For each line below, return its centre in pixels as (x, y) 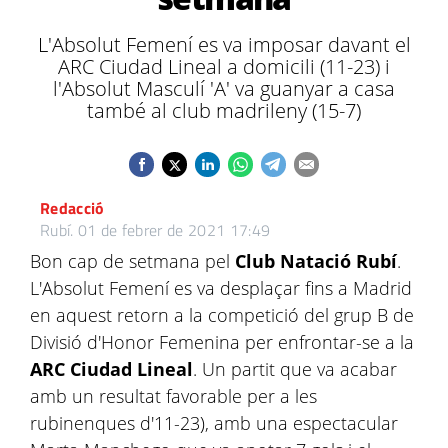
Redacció (72, 208)
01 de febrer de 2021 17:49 (174, 230)
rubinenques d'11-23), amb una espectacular (214, 423)
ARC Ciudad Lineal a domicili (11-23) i (224, 66)
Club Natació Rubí (316, 261)
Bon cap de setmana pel (132, 261)
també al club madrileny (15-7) (224, 110)
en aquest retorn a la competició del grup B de (222, 315)
